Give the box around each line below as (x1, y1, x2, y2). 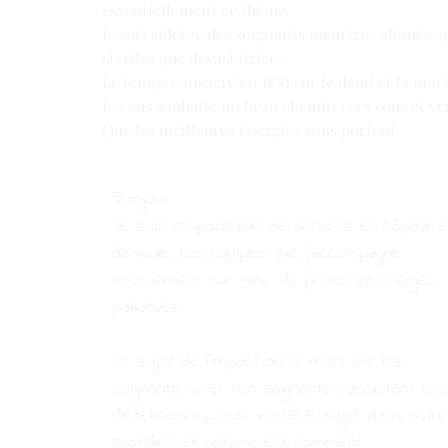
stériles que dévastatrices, (102, 47, 288, 69)
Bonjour (112, 186, 177, 213)
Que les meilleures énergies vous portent (102, 119, 396, 141)
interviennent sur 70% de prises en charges (112, 267, 437, 294)
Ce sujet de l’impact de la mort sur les (112, 348, 402, 375)
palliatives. (112, 294, 184, 321)
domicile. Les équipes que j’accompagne (112, 240, 401, 267)
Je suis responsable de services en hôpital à (112, 213, 446, 240)
